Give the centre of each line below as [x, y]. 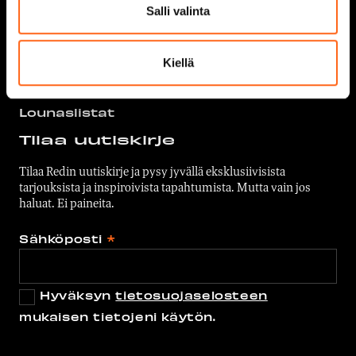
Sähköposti [63, 239]
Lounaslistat [67, 112]
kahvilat [49, 34]
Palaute [220, 52]
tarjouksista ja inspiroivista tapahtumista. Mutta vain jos [165, 188]
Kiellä [178, 63]
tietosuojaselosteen [192, 296]
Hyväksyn [78, 296]
